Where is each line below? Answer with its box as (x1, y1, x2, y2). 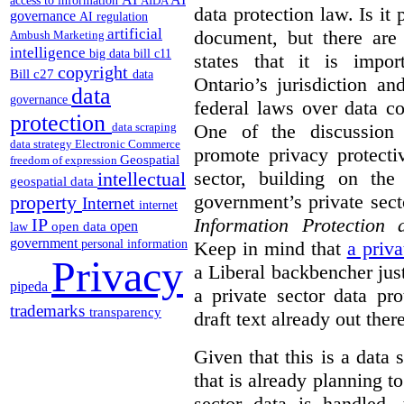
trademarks (10, 301, 89, 321)
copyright (58, 62, 133, 83)
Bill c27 (10, 66, 58, 82)
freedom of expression (10, 153, 120, 168)
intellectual (97, 168, 186, 191)
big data (89, 47, 133, 61)
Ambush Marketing (10, 28, 107, 42)
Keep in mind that (194, 236, 347, 260)
